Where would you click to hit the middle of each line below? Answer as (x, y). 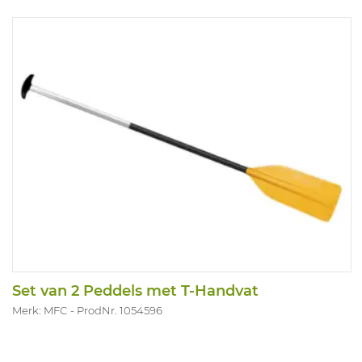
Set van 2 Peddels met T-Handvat (135, 290)
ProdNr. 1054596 (120, 310)
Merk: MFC (40, 310)
